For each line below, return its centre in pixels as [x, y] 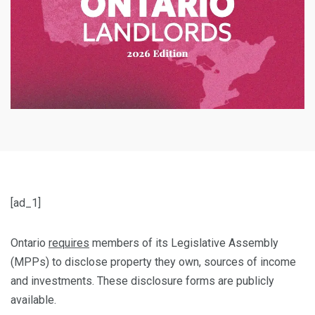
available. [35, 300]
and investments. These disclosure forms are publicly [142, 281]
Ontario [30, 243]
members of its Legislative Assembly [184, 243]
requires [69, 243]
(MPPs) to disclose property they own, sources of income [153, 262]
